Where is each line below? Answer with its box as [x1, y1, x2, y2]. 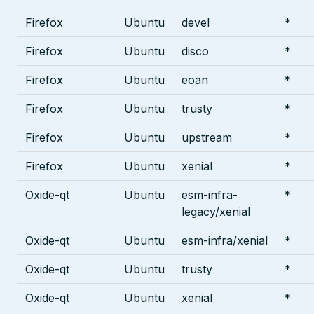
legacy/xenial [182, 204, 250, 219]
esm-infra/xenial [182, 233, 268, 247]
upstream [182, 130, 232, 144]
